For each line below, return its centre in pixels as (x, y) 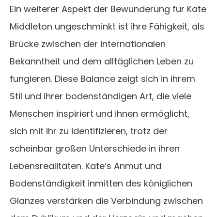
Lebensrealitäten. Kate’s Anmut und (85, 166)
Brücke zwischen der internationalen (88, 44)
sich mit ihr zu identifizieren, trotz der (89, 131)
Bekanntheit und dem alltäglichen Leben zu (102, 62)
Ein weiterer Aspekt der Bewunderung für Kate (108, 9)
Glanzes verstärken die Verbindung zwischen (106, 201)
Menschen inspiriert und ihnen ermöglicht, (100, 114)
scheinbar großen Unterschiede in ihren (95, 149)
